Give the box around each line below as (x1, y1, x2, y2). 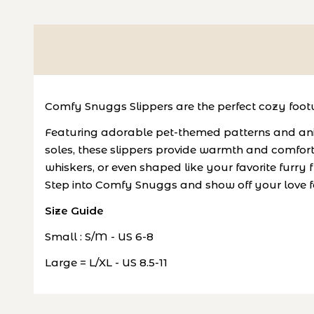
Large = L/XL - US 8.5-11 (45, 256, 168, 269)
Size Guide (45, 204, 104, 217)
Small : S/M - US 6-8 (45, 230, 168, 243)
